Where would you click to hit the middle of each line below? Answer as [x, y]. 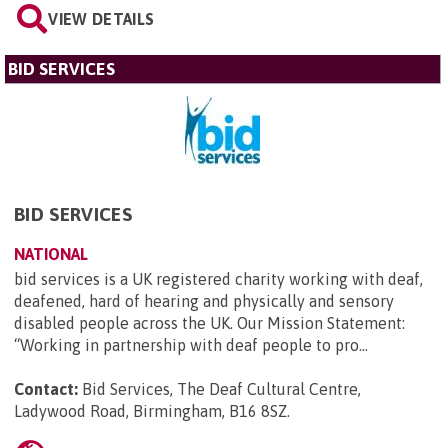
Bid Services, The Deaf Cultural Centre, [221, 389]
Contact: [46, 389]
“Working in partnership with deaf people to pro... [191, 345]
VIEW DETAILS [101, 19]
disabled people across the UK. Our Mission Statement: [209, 323]
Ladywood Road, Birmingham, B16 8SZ [150, 411]
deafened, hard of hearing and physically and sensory [204, 301]
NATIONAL [51, 254]
